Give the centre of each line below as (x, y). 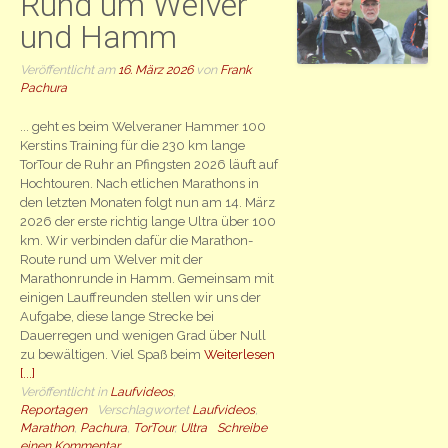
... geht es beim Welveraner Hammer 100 (143, 126)
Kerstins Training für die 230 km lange (133, 145)
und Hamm (99, 37)
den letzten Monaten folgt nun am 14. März (148, 202)
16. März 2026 (156, 70)
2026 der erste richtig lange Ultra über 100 (148, 221)
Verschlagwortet (145, 409)
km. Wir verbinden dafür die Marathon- (137, 240)
